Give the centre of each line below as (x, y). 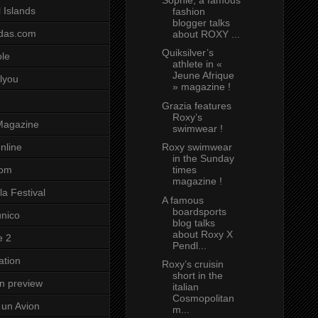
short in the (197, 276)
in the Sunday (203, 159)
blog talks (193, 223)
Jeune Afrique (203, 76)
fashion (188, 11)
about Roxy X (202, 234)
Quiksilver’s (187, 53)
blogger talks (201, 22)
